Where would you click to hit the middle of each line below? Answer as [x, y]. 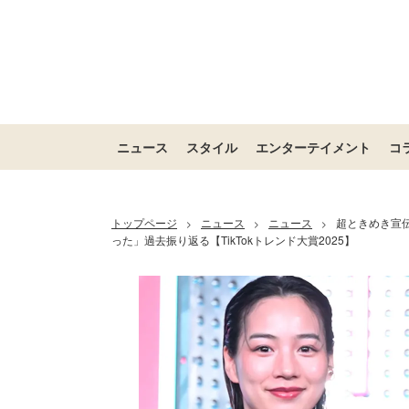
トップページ [144, 222]
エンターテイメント [313, 147]
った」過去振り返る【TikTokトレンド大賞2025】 [233, 240]
